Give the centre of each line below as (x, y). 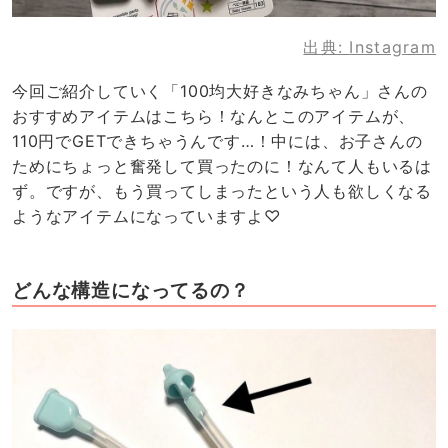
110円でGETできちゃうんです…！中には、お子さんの (217, 140)
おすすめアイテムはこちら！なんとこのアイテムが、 (213, 115)
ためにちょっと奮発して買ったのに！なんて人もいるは (222, 165)
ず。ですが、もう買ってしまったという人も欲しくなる (222, 190)
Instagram (393, 47)
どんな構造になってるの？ (130, 289)
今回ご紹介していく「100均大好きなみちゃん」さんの (219, 90)
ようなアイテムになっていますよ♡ (146, 215)
